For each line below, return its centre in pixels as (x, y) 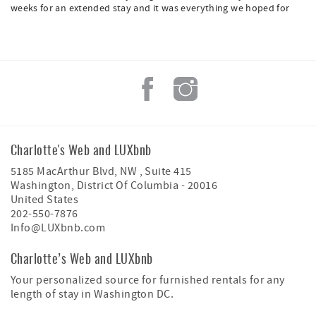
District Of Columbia (128, 186)
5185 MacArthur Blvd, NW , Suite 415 (101, 171)
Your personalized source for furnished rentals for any (148, 280)
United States (45, 200)
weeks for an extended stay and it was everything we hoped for (150, 8)
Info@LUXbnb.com (58, 228)
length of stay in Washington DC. (92, 294)
